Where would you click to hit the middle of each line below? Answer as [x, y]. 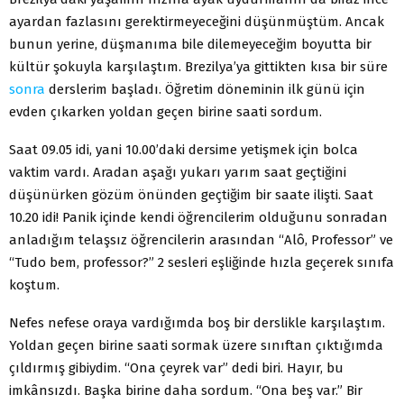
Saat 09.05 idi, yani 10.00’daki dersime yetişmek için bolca [184, 149]
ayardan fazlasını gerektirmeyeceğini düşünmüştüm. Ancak [197, 21]
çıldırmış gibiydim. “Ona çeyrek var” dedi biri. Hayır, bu [176, 367]
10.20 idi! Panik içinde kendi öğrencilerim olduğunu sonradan [198, 217]
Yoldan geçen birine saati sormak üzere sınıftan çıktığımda [196, 345]
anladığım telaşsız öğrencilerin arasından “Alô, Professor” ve [201, 239]
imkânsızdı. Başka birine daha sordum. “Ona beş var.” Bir [186, 390]
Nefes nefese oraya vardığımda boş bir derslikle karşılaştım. [197, 322]
